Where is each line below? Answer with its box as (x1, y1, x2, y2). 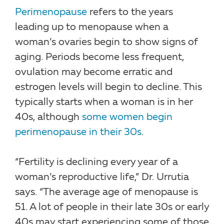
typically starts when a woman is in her (15, 97, 193, 107)
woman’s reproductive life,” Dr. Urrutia (15, 172, 189, 182)
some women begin (82, 112, 172, 122)
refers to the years (87, 7, 173, 17)
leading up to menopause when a (15, 22, 168, 32)
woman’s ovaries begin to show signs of (15, 37, 198, 47)
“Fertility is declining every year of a (15, 157, 178, 167)
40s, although (15, 112, 82, 122)
